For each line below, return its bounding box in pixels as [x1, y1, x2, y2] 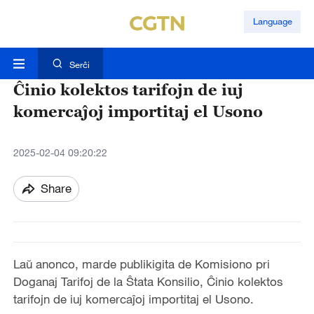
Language [252, 15, 292, 27]
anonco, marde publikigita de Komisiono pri [32, 257, 270, 272]
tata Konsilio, [133, 274, 207, 289]
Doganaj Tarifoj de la [13, 274, 126, 289]
